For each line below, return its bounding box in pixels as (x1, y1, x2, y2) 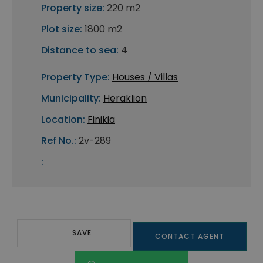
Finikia (87, 113, 115, 127)
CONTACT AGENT (154, 231, 224, 242)
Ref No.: (41, 134, 76, 148)
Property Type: (41, 70, 110, 85)
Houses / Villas (112, 70, 178, 85)
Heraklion (103, 92, 147, 106)
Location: (41, 113, 85, 127)
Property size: (41, 1, 104, 15)
